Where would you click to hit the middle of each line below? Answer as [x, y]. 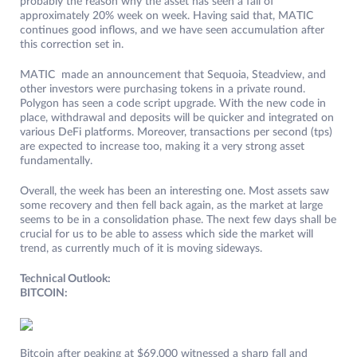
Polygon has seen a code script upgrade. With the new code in [173, 104]
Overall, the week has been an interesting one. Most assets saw [175, 192]
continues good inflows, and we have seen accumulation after [172, 31]
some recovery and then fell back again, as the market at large [171, 206]
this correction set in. [72, 45]
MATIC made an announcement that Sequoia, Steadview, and [173, 75]
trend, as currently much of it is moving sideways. [143, 249]
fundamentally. [58, 161]
